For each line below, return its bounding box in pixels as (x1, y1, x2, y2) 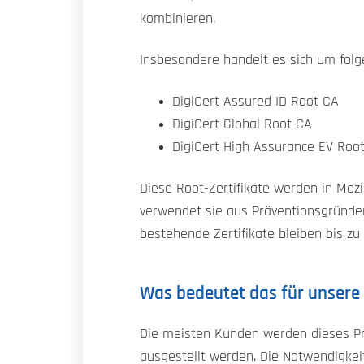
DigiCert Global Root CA (172, 116, 312, 132)
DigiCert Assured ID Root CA (172, 93, 339, 109)
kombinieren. (140, 11, 215, 27)
